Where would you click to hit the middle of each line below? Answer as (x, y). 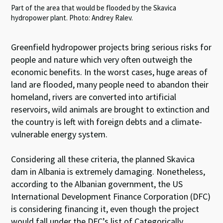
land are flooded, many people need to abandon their (110, 84)
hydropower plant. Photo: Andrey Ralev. (72, 17)
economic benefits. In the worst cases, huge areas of (110, 72)
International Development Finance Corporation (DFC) (111, 196)
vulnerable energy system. (59, 134)
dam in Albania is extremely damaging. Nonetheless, (108, 171)
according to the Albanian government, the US (97, 184)
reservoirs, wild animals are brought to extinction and (111, 109)
